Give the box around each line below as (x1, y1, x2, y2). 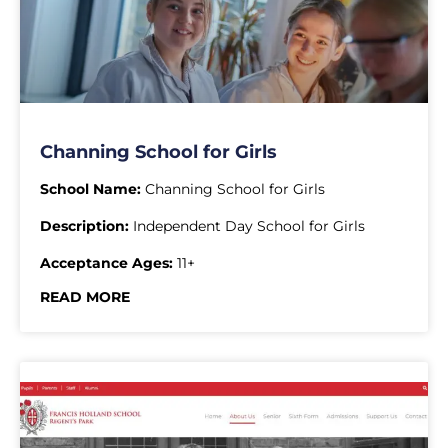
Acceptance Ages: (40, 254, 173, 273)
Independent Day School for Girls (129, 217, 365, 236)
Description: (40, 217, 129, 236)
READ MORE (40, 288, 130, 307)
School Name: (40, 180, 141, 199)
